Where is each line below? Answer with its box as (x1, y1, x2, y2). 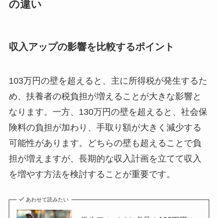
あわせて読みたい (26, 196, 69, 202)
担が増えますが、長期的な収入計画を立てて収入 (8, 153, 201, 163)
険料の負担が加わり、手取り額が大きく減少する (8, 122, 201, 132)
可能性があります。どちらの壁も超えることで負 (8, 138, 201, 148)
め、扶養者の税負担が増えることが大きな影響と (8, 91, 201, 101)
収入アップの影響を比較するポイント (8, 41, 174, 53)
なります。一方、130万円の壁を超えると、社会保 (8, 107, 207, 117)
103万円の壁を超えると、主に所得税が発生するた (8, 75, 207, 86)
